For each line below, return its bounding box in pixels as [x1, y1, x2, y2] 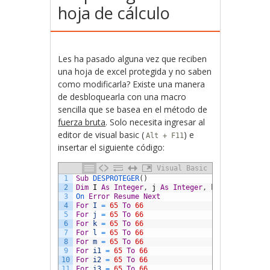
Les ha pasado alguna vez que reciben [58, 53, 207, 64]
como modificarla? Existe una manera [58, 78, 206, 90]
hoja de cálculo [58, 2, 171, 24]
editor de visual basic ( [58, 129, 145, 140]
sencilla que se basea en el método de [58, 104, 208, 115]
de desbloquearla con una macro [58, 91, 187, 102]
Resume [114, 192, 140, 201]
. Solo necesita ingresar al [105, 116, 206, 128]
